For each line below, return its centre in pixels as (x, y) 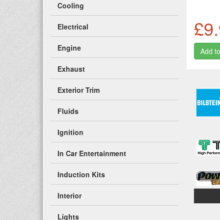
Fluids (68, 111)
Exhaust (71, 69)
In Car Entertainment (92, 153)
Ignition (70, 132)
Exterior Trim (79, 90)
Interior (69, 195)
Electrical (73, 27)
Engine (69, 48)
